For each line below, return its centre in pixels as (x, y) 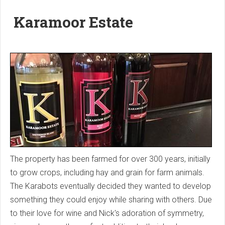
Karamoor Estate (73, 22)
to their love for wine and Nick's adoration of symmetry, (107, 213)
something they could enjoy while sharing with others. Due (111, 200)
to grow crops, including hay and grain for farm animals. (107, 173)
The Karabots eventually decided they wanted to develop (110, 186)
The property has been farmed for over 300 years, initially (110, 159)
